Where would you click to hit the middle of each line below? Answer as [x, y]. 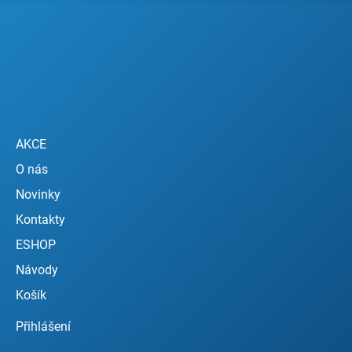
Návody [37, 270]
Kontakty [40, 220]
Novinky [38, 194]
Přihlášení [43, 326]
